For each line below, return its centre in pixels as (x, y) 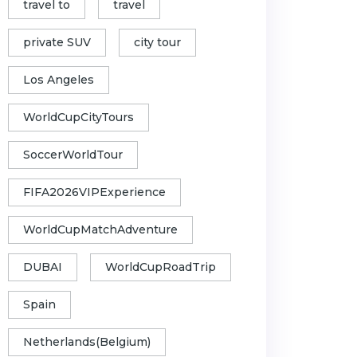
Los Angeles (59, 80)
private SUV (57, 42)
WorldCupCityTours (78, 117)
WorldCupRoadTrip (161, 267)
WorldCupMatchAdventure (100, 229)
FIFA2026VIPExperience (94, 192)
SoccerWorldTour (73, 155)
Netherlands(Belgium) (87, 342)
